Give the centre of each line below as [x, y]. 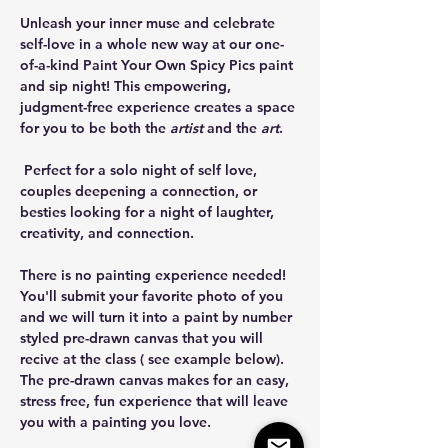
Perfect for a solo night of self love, [140, 169]
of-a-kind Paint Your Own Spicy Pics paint [158, 64]
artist [186, 127]
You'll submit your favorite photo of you [153, 295]
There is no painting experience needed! [155, 274]
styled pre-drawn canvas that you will [143, 337]
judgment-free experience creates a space [159, 106]
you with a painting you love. [119, 421]
